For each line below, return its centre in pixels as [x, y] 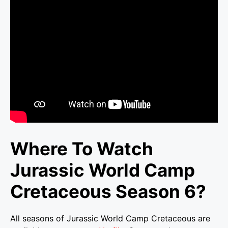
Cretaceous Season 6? [108, 191]
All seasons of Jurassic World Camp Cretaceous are [110, 218]
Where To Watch [82, 148]
